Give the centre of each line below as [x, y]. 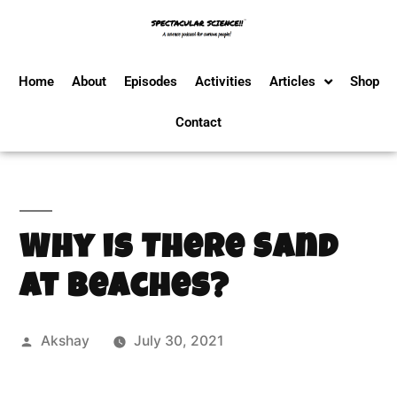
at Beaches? [125, 289]
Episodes [150, 82]
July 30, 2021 [178, 341]
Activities [223, 82]
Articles [292, 82]
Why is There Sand [179, 250]
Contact [198, 122]
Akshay [65, 341]
